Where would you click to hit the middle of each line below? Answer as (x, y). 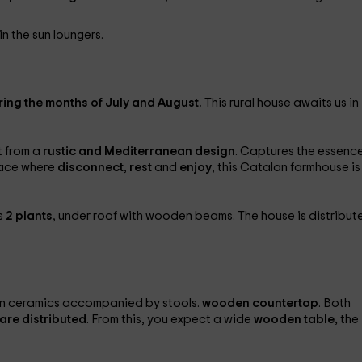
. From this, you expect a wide (170, 320)
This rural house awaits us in (281, 103)
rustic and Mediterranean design (139, 152)
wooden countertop (260, 303)
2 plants (29, 216)
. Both (334, 303)
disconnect (90, 168)
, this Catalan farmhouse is (286, 168)
